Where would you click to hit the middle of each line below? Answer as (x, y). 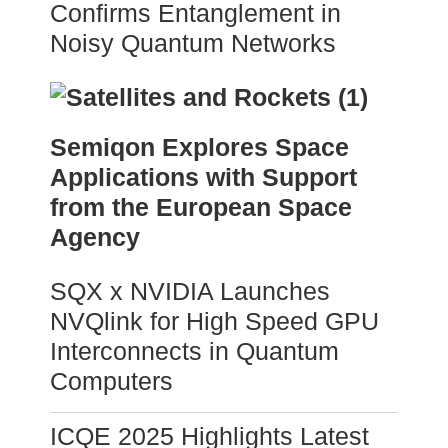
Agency (95, 237)
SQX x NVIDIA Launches (190, 291)
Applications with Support (203, 177)
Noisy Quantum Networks (193, 43)
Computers (111, 381)
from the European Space (201, 207)
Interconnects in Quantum (194, 351)
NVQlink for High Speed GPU (214, 321)
